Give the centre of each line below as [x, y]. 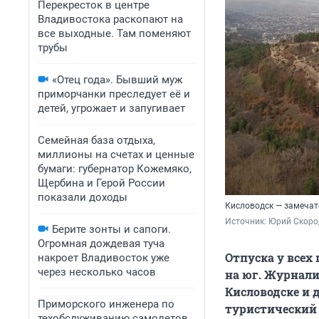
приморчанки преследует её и [114, 94]
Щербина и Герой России [101, 183]
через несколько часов [97, 272]
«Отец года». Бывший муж [117, 80]
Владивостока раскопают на [110, 19]
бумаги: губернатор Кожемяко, [115, 169]
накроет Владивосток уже [104, 258]
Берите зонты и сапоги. [111, 229]
